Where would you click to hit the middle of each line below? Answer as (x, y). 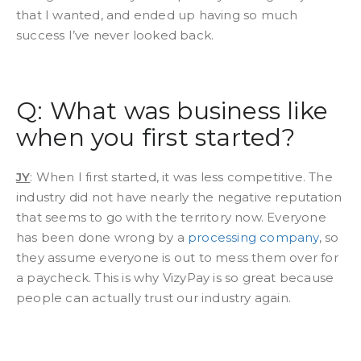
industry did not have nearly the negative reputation (179, 197)
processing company (253, 237)
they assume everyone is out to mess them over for (177, 257)
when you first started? (156, 137)
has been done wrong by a (102, 237)
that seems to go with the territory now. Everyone (171, 217)
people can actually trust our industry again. (154, 298)
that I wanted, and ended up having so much (157, 15)
